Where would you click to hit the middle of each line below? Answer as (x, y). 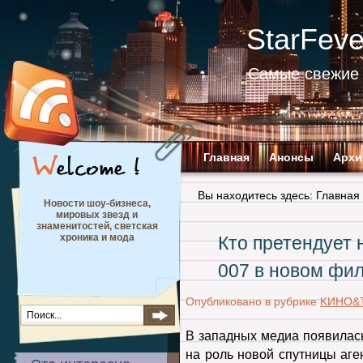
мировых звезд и (97, 215)
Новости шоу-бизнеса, (97, 203)
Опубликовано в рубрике (253, 301)
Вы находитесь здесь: (257, 195)
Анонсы (291, 157)
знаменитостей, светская (97, 226)
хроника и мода (97, 237)
